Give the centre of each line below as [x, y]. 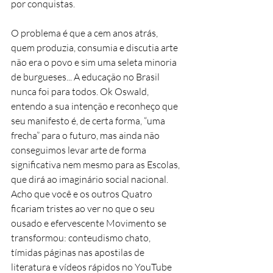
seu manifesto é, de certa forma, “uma [89, 120]
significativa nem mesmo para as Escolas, [96, 164]
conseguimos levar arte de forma [80, 150]
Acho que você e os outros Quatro [83, 193]
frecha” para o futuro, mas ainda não [86, 135]
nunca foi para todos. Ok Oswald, [81, 91]
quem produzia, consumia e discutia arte [95, 47]
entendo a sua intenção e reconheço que [95, 106]
